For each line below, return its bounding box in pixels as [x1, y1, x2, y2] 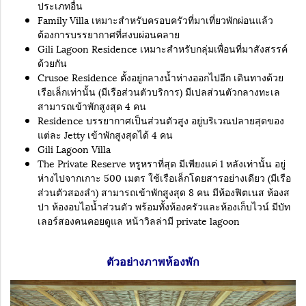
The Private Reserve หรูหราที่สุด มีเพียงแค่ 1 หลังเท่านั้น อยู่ [38, 155, 286, 170]
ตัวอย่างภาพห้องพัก [107, 251, 199, 269]
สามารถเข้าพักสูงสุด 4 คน [38, 98, 146, 113]
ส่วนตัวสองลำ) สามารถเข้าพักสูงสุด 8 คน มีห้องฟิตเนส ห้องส [38, 184, 290, 199]
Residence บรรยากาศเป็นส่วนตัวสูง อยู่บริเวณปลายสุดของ [38, 112, 284, 127]
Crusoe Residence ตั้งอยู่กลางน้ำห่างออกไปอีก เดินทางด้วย [38, 69, 283, 84]
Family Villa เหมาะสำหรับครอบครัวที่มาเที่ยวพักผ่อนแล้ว [38, 12, 273, 27]
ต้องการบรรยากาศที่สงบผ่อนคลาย [38, 26, 180, 41]
